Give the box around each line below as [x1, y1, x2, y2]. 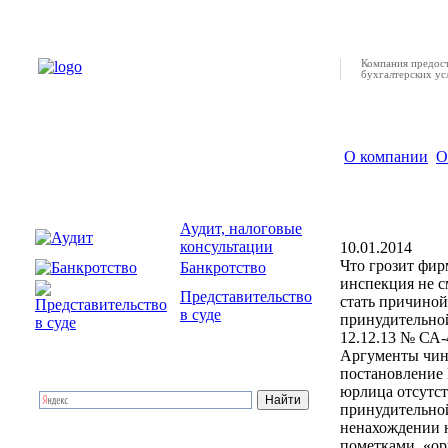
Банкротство [180, 259, 266, 276]
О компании [344, 148, 428, 165]
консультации [180, 238, 273, 255]
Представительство [180, 288, 312, 305]
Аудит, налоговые [180, 220, 302, 237]
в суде [180, 306, 221, 323]
